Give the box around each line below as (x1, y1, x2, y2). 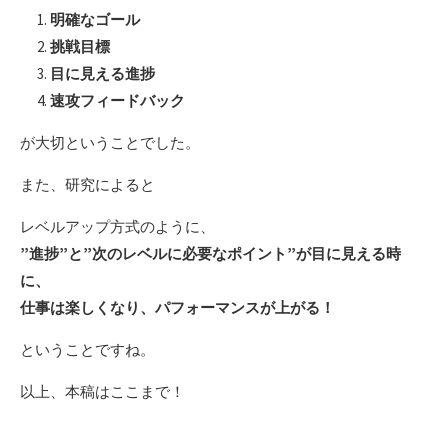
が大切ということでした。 (20, 133, 200, 153)
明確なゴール (50, 10, 140, 30)
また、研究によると (20, 175, 155, 195)
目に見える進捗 (50, 64, 155, 84)
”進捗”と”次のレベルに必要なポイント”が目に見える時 (20, 244, 401, 264)
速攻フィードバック (50, 91, 185, 111)
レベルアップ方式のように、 (20, 217, 215, 237)
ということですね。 (20, 340, 155, 360)
